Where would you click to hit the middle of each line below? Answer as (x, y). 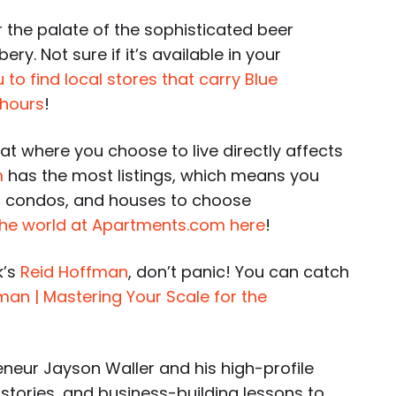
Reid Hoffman (74, 272)
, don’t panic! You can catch (239, 272)
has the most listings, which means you (161, 175)
